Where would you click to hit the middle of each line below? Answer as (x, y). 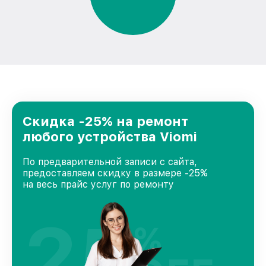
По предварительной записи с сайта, (110, 162)
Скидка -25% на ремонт (105, 121)
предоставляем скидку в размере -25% (115, 173)
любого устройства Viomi (110, 137)
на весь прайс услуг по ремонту (98, 184)
